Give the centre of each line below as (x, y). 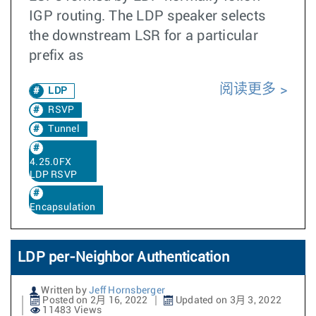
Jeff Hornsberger (127, 291)
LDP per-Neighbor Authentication (123, 257)
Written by (64, 291)
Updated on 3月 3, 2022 (227, 300)
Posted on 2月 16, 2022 (94, 300)
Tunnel (64, 129)
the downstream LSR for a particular (144, 36)
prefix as (56, 56)
